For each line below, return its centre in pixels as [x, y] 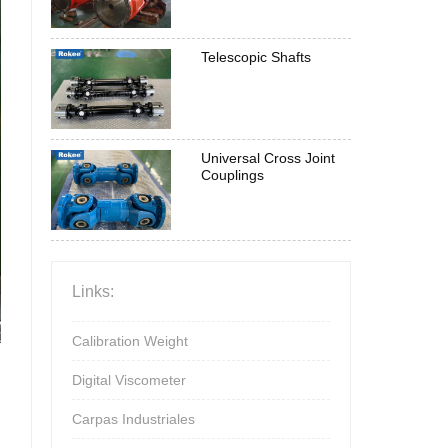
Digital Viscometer [129, 380]
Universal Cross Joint [268, 158]
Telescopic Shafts [256, 57]
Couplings [232, 175]
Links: [93, 291]
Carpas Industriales [133, 419]
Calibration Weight [130, 341]
